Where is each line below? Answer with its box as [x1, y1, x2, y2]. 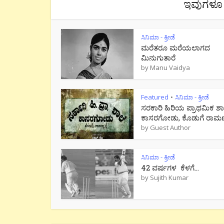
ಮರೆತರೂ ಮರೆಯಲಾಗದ [141, 42, 210, 52]
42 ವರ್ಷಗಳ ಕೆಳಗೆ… [141, 162, 199, 172]
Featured [141, 92, 168, 101]
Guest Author [150, 123, 190, 132]
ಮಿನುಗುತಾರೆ [141, 52, 175, 62]
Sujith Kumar [150, 173, 188, 182]
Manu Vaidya [150, 63, 190, 72]
